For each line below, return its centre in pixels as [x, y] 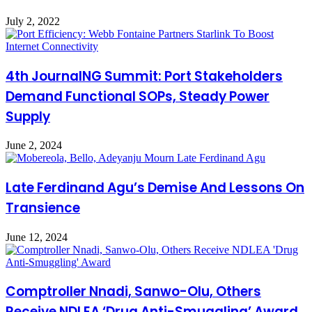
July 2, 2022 [33, 21]
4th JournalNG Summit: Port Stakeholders [144, 76]
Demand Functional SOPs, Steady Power [138, 96]
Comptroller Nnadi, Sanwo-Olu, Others [133, 292]
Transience [43, 208]
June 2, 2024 [34, 146]
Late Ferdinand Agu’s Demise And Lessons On [155, 188]
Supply [28, 116]
